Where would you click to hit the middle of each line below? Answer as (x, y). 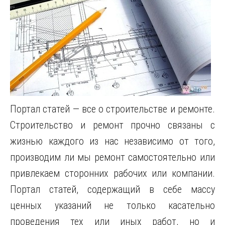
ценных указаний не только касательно (113, 205)
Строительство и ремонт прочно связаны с (113, 125)
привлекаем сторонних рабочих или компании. (113, 173)
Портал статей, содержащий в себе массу (113, 189)
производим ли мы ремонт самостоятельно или (113, 157)
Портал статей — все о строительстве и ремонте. (113, 109)
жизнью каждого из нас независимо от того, (113, 141)
